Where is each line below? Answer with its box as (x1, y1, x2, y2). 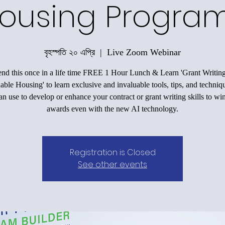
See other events (78, 158, 147, 170)
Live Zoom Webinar (107, 47, 181, 57)
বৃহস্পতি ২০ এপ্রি (44, 47, 95, 57)
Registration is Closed (69, 146, 156, 158)
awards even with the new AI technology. (47, 104, 178, 113)
